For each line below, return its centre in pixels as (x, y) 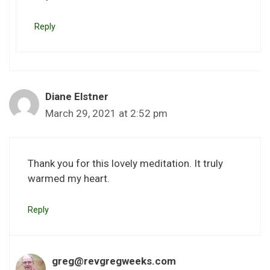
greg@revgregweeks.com (114, 261)
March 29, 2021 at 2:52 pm (106, 113)
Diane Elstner (77, 96)
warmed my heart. (69, 179)
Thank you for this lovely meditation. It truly (125, 164)
